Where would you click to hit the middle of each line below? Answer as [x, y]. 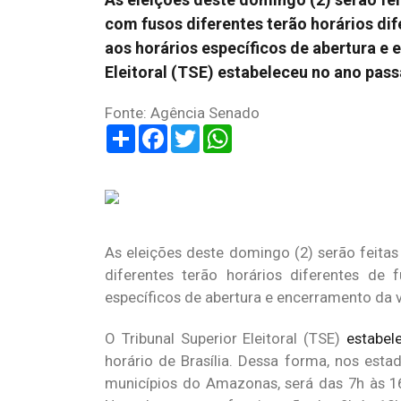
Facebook [200, 132]
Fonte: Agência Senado [182, 113]
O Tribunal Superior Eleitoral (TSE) [226, 338]
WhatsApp [266, 132]
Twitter [224, 132]
